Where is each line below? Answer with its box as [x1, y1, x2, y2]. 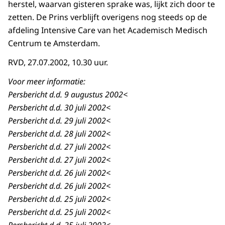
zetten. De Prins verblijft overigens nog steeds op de [8, 12, 207, 23]
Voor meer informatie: [8, 76, 85, 87]
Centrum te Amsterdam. [8, 38, 100, 49]
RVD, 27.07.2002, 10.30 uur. [8, 57, 108, 68]
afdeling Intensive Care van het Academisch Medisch [8, 25, 207, 36]
